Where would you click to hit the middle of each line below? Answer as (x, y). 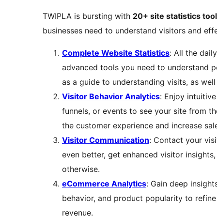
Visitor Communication (106, 140)
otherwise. (81, 169)
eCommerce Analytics (104, 184)
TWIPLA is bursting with (88, 16)
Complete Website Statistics (116, 53)
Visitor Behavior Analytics (111, 97)
